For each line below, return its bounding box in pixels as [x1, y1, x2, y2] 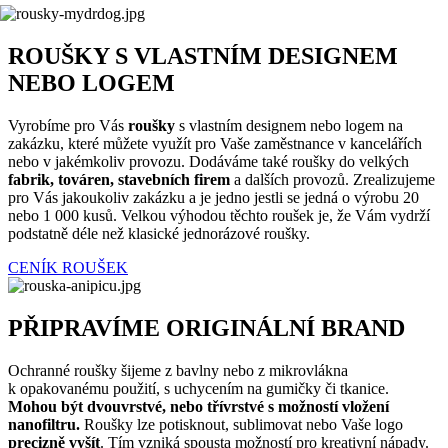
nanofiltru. [8, 415, 84, 433]
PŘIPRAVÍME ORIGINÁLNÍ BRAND [8, 315, 405, 342]
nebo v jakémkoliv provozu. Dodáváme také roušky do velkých [8, 153, 409, 171]
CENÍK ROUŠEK [8, 259, 128, 277]
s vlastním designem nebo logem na [179, 117, 403, 135]
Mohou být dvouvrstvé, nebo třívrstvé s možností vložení [8, 397, 389, 415]
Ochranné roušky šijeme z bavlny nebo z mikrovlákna [8, 361, 348, 379]
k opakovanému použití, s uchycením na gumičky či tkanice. [8, 379, 389, 397]
